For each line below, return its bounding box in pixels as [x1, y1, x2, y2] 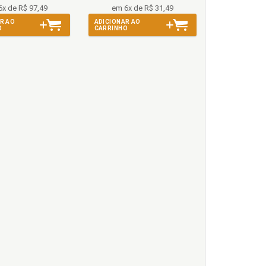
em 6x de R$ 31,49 [111, 4, 173, 12]
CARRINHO [94, 25, 128, 31]
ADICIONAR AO [94, 18, 141, 25]
